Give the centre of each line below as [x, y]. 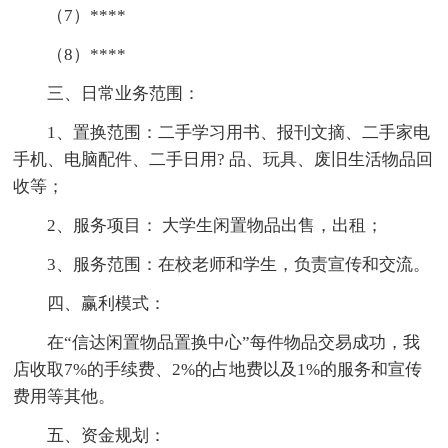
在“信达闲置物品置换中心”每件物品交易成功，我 [234, 342]
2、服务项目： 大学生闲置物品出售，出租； [215, 225]
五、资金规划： [107, 435]
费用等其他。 [64, 396]
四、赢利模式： [107, 303]
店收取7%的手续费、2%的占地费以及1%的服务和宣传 [218, 369]
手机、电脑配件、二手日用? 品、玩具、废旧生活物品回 [223, 159]
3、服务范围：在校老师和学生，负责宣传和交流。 [239, 264]
